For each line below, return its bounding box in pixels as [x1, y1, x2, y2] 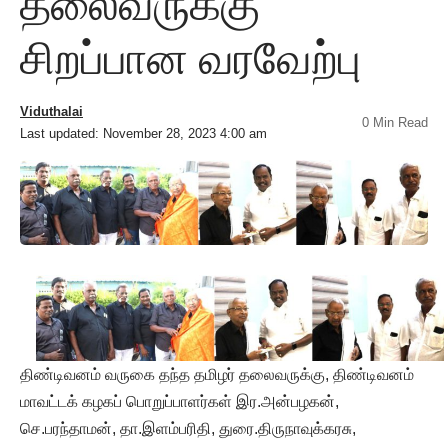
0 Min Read [362, 114, 428, 130]
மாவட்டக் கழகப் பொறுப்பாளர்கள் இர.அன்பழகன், [20, 392, 339, 410]
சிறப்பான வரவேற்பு [20, 33, 361, 84]
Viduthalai [20, 103, 83, 119]
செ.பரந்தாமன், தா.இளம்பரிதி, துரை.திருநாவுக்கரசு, [20, 419, 356, 437]
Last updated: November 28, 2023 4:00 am [20, 125, 267, 141]
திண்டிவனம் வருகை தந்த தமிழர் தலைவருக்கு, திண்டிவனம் [20, 365, 414, 383]
